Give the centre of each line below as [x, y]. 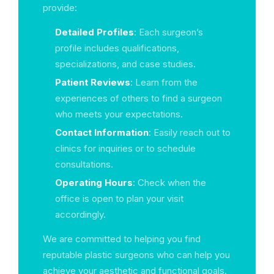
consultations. [84, 164]
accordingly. [80, 214]
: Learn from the [164, 82]
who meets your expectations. [119, 114]
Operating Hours [94, 183]
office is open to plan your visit [119, 198]
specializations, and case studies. [125, 64]
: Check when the [169, 183]
